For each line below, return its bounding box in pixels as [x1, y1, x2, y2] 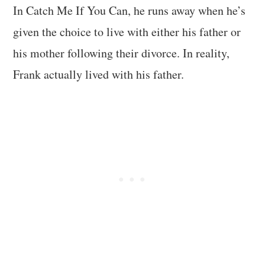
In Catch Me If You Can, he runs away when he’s [13, 2, 246, 19]
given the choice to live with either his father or [13, 24, 241, 40]
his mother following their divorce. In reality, [13, 45, 230, 62]
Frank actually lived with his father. [13, 66, 185, 83]
